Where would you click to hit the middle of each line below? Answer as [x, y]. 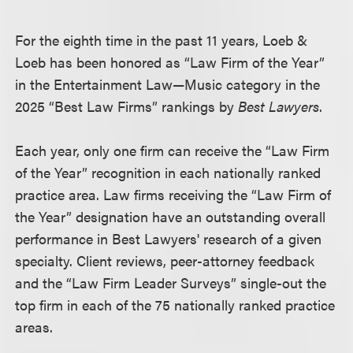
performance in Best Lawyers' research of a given [169, 238]
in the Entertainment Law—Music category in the [168, 84]
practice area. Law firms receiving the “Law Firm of [173, 194]
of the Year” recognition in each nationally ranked [168, 172]
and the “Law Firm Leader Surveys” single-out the [171, 282]
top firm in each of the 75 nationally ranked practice [175, 305]
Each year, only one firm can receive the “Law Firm [173, 150]
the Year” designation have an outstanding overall [171, 216]
